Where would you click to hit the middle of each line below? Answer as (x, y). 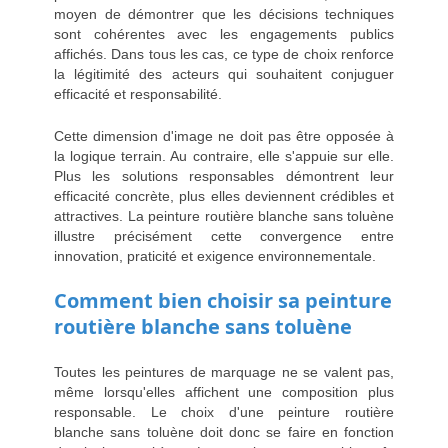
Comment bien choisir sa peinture (223, 301)
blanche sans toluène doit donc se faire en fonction (224, 432)
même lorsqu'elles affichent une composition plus (224, 392)
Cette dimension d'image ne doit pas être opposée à (224, 136)
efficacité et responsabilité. (138, 94)
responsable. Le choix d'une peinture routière (224, 412)
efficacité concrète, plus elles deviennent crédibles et (224, 196)
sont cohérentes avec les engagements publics (224, 34)
